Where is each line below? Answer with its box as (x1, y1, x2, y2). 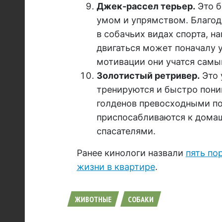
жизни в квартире (76, 162, 155, 172)
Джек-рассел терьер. (96, 1, 195, 12)
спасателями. (96, 126, 156, 137)
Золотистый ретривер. (96, 70, 200, 81)
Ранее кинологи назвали (76, 148, 186, 159)
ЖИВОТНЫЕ (74, 194, 111, 205)
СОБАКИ (127, 194, 154, 205)
